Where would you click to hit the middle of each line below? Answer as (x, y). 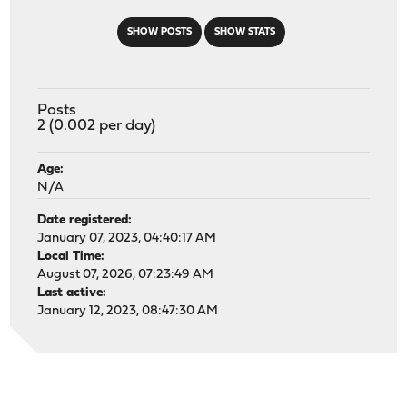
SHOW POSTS (159, 32)
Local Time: (71, 256)
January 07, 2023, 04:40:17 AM (127, 238)
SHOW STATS (244, 32)
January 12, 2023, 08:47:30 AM (128, 311)
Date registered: (85, 220)
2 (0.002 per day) (97, 125)
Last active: (72, 293)
